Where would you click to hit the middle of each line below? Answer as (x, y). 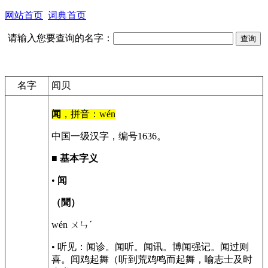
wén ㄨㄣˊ (72, 225)
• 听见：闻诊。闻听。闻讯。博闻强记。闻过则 (150, 247)
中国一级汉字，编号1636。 (109, 136)
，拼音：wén (88, 114)
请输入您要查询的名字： (60, 38)
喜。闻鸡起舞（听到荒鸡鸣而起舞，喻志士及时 (152, 259)
